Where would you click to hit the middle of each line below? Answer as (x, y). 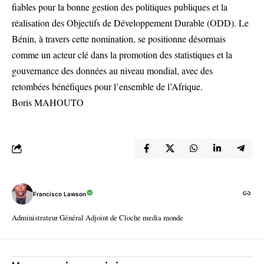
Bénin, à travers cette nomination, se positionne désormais (119, 39)
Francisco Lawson (60, 194)
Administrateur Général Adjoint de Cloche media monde (98, 218)
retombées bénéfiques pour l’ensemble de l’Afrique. (107, 87)
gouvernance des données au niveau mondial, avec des (112, 71)
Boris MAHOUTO (48, 103)
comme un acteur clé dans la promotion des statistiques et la (122, 55)
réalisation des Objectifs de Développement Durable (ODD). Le (130, 23)
